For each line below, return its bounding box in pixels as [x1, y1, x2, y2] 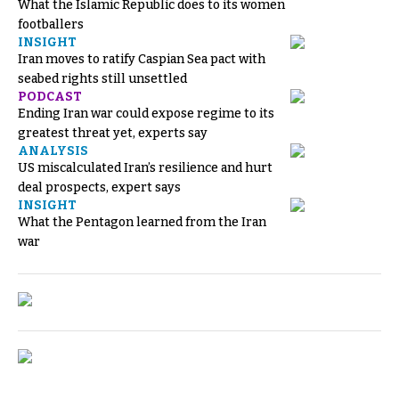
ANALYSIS [18, 143, 88, 159]
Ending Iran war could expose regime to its [18, 106, 274, 122]
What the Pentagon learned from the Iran [18, 215, 266, 231]
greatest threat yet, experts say [18, 126, 208, 142]
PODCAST [18, 89, 82, 105]
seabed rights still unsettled [18, 71, 187, 87]
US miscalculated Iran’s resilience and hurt [18, 160, 273, 176]
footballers [18, 17, 84, 33]
